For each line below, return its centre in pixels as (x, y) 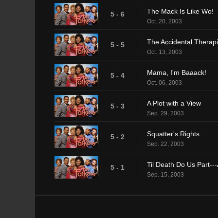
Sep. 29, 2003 (165, 113)
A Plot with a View (174, 103)
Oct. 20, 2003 (164, 21)
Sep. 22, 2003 (165, 144)
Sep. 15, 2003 (165, 174)
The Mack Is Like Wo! (180, 11)
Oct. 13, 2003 (164, 52)
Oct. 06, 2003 (164, 82)
